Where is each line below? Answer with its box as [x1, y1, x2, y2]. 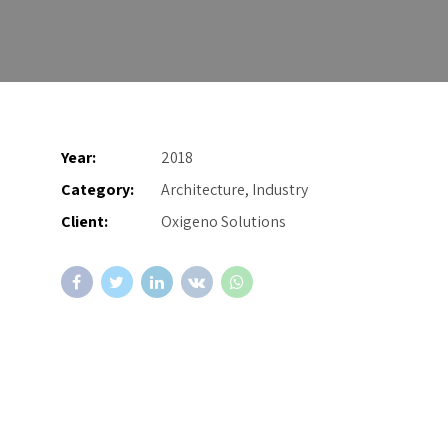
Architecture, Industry [160, 178, 308, 200]
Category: [60, 178, 134, 200]
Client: [60, 210, 108, 232]
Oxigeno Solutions [160, 210, 286, 232]
